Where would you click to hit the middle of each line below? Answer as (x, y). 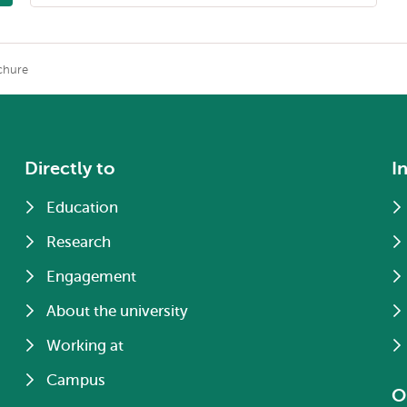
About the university (118, 311)
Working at (85, 346)
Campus (76, 380)
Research (79, 242)
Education (83, 208)
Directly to (70, 169)
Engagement (92, 277)
